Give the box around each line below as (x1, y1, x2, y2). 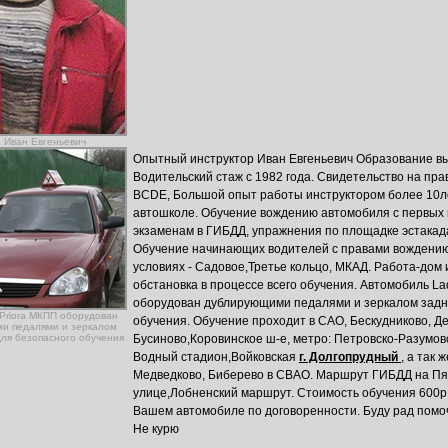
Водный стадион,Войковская (133, 350, 299, 364)
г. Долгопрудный (299, 350, 401, 364)
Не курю (133, 422, 179, 436)
